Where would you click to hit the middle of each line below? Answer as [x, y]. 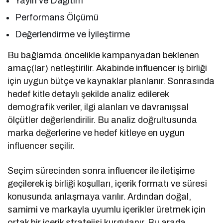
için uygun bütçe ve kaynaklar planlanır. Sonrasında [111, 81]
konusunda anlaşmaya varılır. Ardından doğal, [100, 197]
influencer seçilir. [41, 146]
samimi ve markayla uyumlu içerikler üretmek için [107, 210]
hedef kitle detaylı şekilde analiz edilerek [88, 94]
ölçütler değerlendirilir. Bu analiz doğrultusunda [103, 120]
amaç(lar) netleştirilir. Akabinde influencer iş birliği [108, 68]
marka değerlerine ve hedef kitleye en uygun [96, 133]
